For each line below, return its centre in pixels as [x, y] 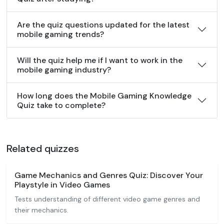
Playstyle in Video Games [62, 185]
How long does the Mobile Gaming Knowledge [104, 96]
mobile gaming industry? [64, 70]
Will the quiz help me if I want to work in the [100, 60]
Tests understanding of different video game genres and [107, 199]
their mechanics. [41, 210]
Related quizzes [43, 148]
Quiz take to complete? [61, 105]
